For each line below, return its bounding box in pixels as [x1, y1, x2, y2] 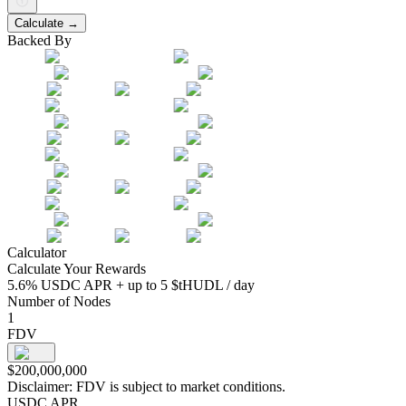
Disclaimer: [7, 379, 72, 394]
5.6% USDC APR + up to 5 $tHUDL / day [7, 277, 255, 293]
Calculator [7, 245, 66, 260]
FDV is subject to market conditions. [72, 379, 285, 394]
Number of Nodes [7, 294, 111, 309]
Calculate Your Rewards [7, 261, 146, 276]
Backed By [7, 33, 72, 48]
